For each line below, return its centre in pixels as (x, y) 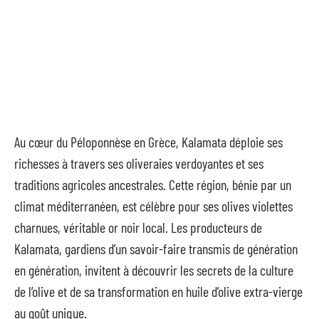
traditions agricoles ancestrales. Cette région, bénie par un (153, 184)
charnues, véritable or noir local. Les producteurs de (138, 227)
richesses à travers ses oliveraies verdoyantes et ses (139, 163)
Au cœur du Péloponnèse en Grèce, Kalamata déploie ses (148, 142)
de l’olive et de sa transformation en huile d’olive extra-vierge (158, 291)
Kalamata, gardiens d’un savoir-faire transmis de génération (156, 249)
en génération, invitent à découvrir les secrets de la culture (154, 270)
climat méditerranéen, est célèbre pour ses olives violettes (153, 206)
